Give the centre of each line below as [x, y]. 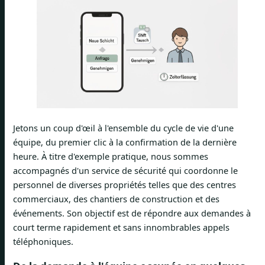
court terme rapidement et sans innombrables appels [121, 227]
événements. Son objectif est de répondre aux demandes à [132, 213]
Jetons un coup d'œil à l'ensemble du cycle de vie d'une [123, 127]
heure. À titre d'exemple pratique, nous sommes [111, 156]
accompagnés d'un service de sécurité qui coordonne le [125, 170]
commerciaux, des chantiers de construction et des [116, 198]
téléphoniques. [43, 241]
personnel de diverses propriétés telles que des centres [125, 184]
